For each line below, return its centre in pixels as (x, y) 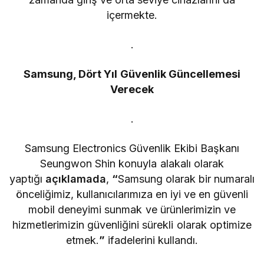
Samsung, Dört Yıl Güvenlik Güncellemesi (132, 74)
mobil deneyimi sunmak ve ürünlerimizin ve (132, 209)
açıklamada (75, 179)
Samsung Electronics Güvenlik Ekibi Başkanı (132, 148)
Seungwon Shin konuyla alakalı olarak (132, 163)
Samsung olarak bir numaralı (187, 179)
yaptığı (27, 179)
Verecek (132, 89)
